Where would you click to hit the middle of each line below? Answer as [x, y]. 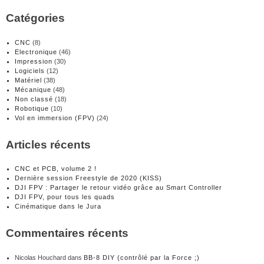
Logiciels [30, 70]
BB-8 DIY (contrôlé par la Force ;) [142, 258]
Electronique [36, 52]
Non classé [34, 99]
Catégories [35, 18]
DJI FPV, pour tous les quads [65, 197]
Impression [34, 61]
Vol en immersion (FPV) [55, 118]
